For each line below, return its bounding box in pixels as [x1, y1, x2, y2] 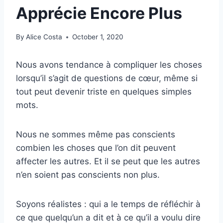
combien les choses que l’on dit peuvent [16, 143, 176, 153]
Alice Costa [26, 33, 63, 41]
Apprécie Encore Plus [16, 3, 182, 23]
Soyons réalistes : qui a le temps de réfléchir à [16, 199, 201, 210]
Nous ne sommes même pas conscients [16, 129, 175, 140]
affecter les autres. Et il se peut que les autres [16, 156, 200, 167]
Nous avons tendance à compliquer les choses [16, 60, 202, 70]
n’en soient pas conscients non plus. [16, 170, 160, 180]
